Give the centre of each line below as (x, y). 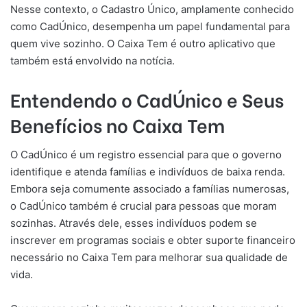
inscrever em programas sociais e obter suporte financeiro (153, 240)
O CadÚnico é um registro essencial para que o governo (146, 155)
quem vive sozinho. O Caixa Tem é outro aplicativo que (143, 43)
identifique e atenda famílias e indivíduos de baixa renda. (148, 172)
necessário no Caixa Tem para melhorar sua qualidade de (149, 257)
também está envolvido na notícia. (93, 60)
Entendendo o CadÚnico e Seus (147, 99)
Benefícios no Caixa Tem (118, 124)
